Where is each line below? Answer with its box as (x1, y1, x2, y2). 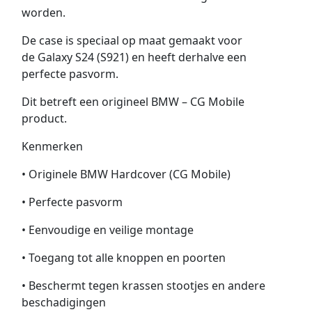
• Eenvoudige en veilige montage (21, 222, 194, 238)
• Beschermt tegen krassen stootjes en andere (21, 278, 265, 294)
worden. (21, 5, 65, 21)
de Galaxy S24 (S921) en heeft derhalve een (21, 49, 247, 65)
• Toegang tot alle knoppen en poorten (21, 250, 226, 266)
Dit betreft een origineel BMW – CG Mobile (21, 94, 244, 110)
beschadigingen (21, 295, 106, 311)
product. (21, 111, 67, 127)
